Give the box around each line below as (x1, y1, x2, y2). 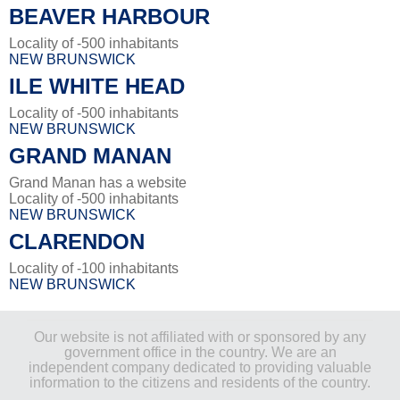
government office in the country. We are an (63, 344, 337, 360)
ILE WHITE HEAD (9, 73, 185, 98)
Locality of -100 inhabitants (9, 260, 179, 276)
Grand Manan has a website (9, 174, 187, 190)
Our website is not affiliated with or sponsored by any (34, 329, 366, 345)
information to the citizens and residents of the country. (29, 374, 371, 390)
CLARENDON (9, 229, 145, 254)
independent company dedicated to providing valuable (29, 359, 371, 375)
